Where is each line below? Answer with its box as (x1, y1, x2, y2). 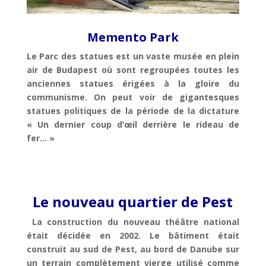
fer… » (26, 132, 55, 144)
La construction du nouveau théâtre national (26, 216, 240, 227)
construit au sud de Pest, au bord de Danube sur (26, 243, 240, 255)
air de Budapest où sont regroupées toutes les (26, 64, 240, 75)
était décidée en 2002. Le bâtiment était (26, 229, 240, 241)
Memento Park (87, 28, 179, 45)
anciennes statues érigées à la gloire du (26, 77, 240, 89)
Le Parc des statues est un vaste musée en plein (26, 50, 240, 62)
